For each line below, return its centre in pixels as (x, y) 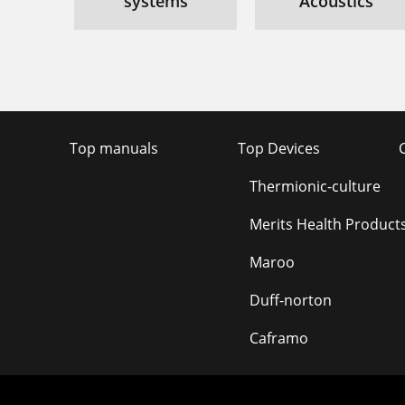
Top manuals (114, 148)
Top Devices (278, 148)
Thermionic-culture (315, 186)
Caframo (278, 338)
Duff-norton (290, 300)
